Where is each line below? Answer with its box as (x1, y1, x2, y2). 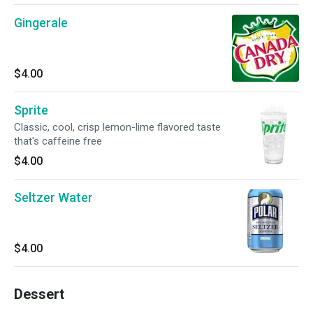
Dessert (14, 286, 64, 303)
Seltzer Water (14, 190, 93, 205)
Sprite (14, 103, 48, 117)
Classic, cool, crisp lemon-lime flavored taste (14, 121, 221, 133)
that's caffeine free (14, 135, 102, 147)
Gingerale (14, 15, 68, 30)
